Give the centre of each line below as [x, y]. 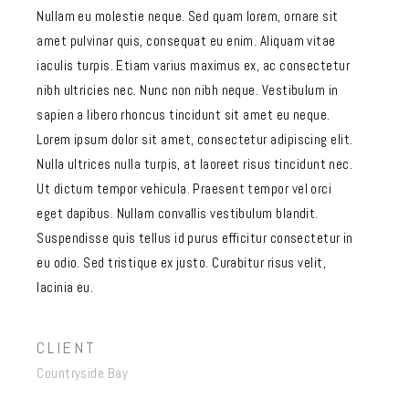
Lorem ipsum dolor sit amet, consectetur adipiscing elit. [195, 139]
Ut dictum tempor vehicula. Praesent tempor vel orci [184, 189]
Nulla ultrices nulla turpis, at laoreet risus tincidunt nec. [195, 164]
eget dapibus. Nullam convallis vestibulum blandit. [178, 213]
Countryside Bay [83, 373]
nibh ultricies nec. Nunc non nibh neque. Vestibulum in [188, 90]
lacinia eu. [65, 287]
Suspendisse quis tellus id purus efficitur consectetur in [195, 238]
